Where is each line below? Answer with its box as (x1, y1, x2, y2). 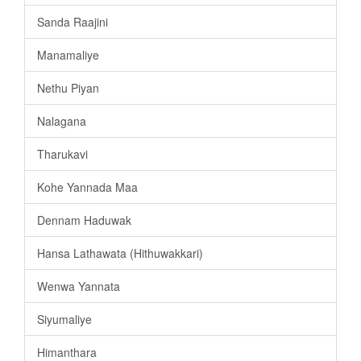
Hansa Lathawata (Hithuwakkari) (37, 244, 203, 261)
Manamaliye (37, 46, 99, 63)
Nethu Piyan (37, 79, 99, 96)
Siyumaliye (37, 310, 92, 327)
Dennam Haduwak (37, 211, 131, 228)
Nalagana (37, 112, 86, 129)
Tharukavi (37, 145, 88, 162)
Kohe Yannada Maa (37, 178, 138, 195)
